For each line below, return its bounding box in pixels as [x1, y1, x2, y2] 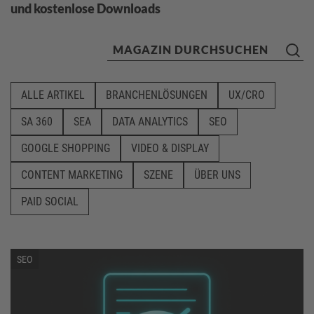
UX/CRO [228, 88, 265, 102]
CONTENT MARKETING [21, 168, 123, 182]
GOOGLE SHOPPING [21, 142, 110, 155]
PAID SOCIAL [21, 195, 78, 208]
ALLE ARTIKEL [21, 88, 85, 102]
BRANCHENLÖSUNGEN [106, 88, 207, 102]
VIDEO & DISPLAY [131, 142, 209, 155]
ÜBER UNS [194, 168, 240, 182]
